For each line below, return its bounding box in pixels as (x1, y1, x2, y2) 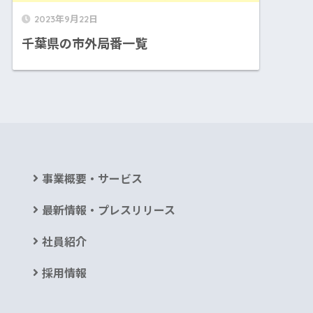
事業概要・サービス (42, 170, 143, 187)
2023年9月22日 (34, 13, 99, 25)
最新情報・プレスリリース (42, 201, 175, 218)
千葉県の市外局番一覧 (22, 34, 148, 52)
